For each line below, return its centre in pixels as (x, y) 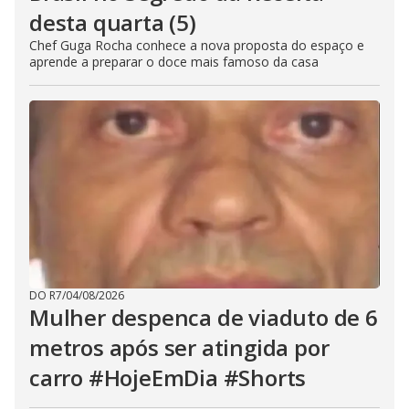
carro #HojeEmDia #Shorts (168, 378)
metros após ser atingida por (179, 348)
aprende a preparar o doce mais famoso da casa (174, 62)
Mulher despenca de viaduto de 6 (204, 318)
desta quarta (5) (113, 23)
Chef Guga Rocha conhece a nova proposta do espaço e (197, 46)
